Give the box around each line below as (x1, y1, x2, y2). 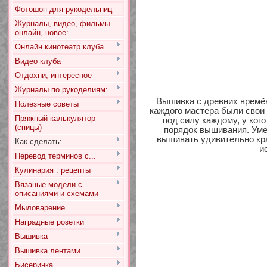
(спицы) (14, 123, 42, 132)
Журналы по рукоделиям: (14, 85, 108, 94)
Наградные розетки (14, 218, 84, 226)
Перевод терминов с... (14, 151, 96, 160)
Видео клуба (14, 57, 61, 66)
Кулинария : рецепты (14, 166, 91, 175)
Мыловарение (14, 203, 65, 212)
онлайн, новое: (14, 28, 69, 37)
